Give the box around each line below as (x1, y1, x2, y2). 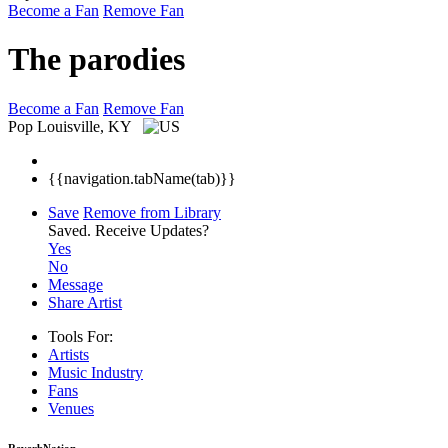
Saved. (48, 221, 95, 239)
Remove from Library (83, 203, 221, 221)
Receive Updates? (95, 221, 209, 239)
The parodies (8, 41, 185, 78)
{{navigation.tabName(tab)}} (48, 169, 236, 187)
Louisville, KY (37, 117, 135, 135)
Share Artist (48, 293, 122, 311)
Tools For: (48, 327, 113, 345)
